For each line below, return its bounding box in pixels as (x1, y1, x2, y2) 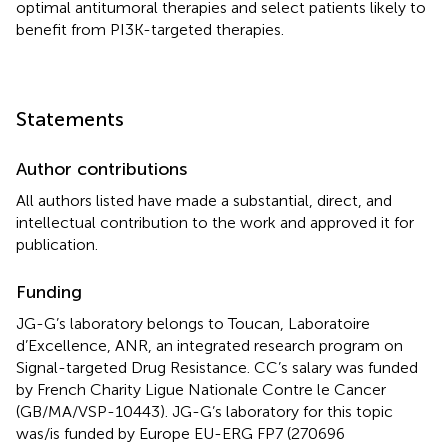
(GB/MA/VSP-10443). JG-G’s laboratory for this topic (16, 401, 393, 421)
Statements (16, 106, 124, 131)
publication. (16, 234, 98, 254)
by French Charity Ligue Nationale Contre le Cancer (16, 379, 386, 399)
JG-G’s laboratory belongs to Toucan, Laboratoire (16, 313, 370, 333)
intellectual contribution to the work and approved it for (16, 212, 414, 232)
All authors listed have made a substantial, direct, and (16, 190, 392, 210)
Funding (16, 280, 82, 303)
